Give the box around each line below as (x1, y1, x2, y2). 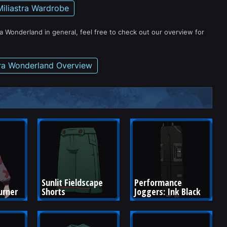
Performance (134, 176, 184, 188)
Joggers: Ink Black (134, 185, 201, 198)
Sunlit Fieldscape (42, 176, 105, 188)
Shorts (42, 185, 66, 198)
